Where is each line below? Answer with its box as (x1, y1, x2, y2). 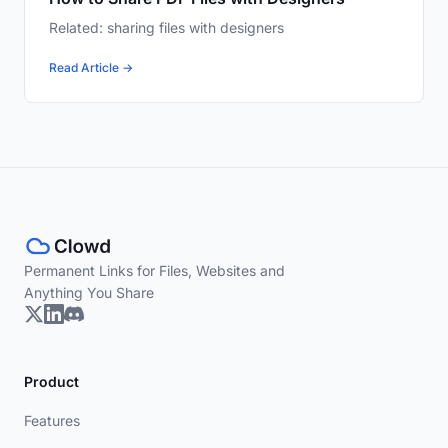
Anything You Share (24, 284, 154, 302)
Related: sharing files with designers (49, 19, 284, 37)
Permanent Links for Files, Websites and (24, 262, 285, 280)
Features (24, 412, 80, 430)
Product (24, 373, 79, 391)
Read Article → (49, 60, 133, 76)
